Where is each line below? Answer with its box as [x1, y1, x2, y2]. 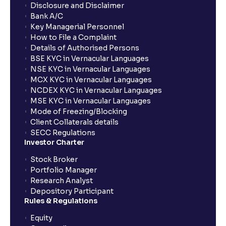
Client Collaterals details [30, 118, 119, 127]
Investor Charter [24, 138, 84, 147]
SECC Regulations [30, 128, 95, 137]
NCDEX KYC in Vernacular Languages [30, 86, 162, 95]
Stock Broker [30, 155, 78, 164]
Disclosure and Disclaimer [30, 1, 124, 10]
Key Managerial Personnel [30, 22, 124, 31]
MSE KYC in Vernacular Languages [30, 96, 151, 105]
